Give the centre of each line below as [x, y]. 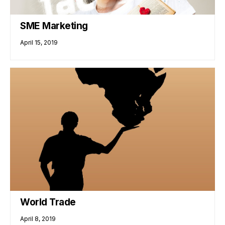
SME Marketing [54, 26]
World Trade [48, 202]
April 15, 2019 [39, 42]
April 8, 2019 [38, 219]
